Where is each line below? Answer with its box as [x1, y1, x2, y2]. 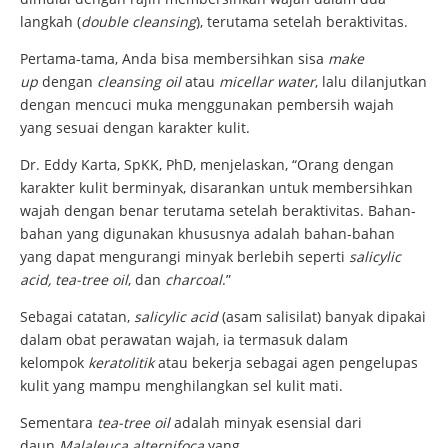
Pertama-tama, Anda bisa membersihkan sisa [20, 48, 328, 68]
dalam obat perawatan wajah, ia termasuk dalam [20, 329, 348, 349]
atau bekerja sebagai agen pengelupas [154, 352, 418, 372]
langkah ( [20, 11, 81, 31]
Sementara [20, 412, 97, 432]
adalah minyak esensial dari [170, 412, 362, 432]
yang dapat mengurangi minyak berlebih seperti [20, 246, 349, 266]
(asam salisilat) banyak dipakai [218, 306, 426, 326]
